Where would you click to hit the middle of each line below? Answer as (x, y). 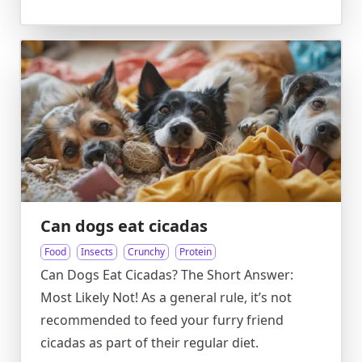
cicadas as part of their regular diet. (149, 343)
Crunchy (146, 252)
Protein (196, 252)
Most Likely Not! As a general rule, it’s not (166, 297)
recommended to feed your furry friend (162, 320)
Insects (97, 252)
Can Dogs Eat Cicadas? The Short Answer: (167, 275)
